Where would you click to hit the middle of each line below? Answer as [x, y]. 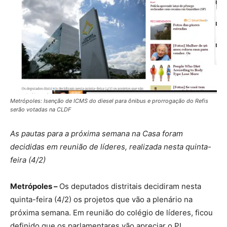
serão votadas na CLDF [41, 109]
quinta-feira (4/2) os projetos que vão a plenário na [101, 199]
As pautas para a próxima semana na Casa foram [97, 133]
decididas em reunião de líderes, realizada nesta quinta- [111, 146]
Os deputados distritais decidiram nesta [130, 186]
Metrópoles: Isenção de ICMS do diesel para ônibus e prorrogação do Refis [109, 101]
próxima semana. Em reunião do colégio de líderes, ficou [111, 212]
